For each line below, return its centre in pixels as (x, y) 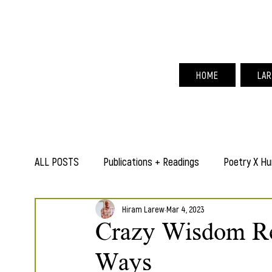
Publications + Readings (151, 161)
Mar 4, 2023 (185, 209)
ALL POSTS (57, 161)
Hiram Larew (143, 209)
